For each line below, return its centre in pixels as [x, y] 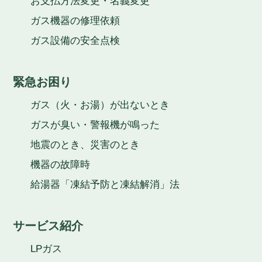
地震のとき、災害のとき [85, 145]
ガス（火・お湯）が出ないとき [100, 105]
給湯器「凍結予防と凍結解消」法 [105, 185]
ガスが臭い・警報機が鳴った [95, 125]
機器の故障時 [61, 165]
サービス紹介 [48, 226]
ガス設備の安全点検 [75, 41]
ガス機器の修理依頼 [75, 21]
